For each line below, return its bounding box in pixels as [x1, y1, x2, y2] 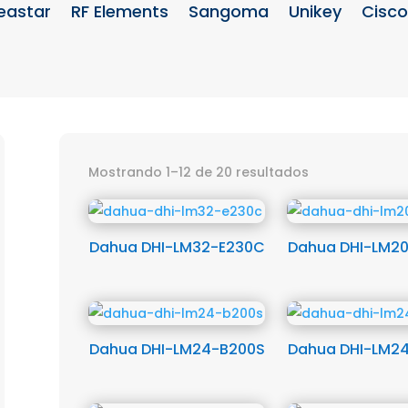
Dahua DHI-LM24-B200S [88, 339, 265, 361]
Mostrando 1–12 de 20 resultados [87, 163, 309, 182]
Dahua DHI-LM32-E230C [88, 237, 265, 259]
